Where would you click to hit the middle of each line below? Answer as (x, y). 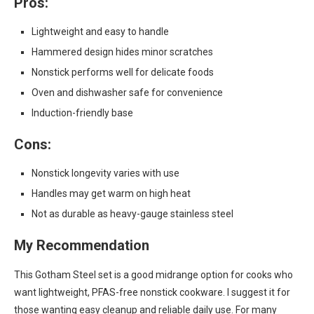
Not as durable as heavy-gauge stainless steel (132, 214)
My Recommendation (82, 245)
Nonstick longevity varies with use (105, 173)
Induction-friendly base (82, 113)
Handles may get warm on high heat (111, 193)
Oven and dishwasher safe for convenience (127, 93)
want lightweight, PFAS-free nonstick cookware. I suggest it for (152, 292)
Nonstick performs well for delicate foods (123, 72)
